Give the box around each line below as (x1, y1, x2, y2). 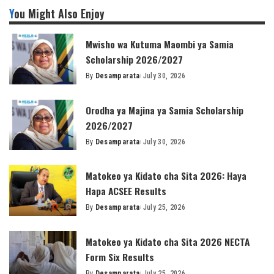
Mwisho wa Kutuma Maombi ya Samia (86, 37, 234, 52)
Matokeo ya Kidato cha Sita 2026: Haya (86, 168, 246, 183)
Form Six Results (86, 249, 154, 264)
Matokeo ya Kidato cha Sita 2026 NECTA (86, 234, 250, 249)
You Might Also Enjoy (14, 6, 105, 22)
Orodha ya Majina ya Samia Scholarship (86, 102, 243, 117)
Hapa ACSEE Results (86, 183, 166, 199)
